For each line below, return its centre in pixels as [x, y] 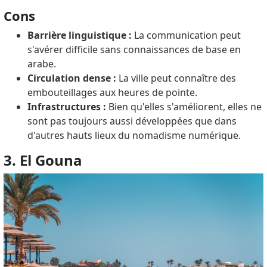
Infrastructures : [66, 107]
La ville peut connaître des [176, 78]
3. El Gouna [43, 160]
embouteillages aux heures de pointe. [112, 93]
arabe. [41, 64]
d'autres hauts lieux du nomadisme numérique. [134, 136]
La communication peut [186, 35]
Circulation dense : [72, 78]
